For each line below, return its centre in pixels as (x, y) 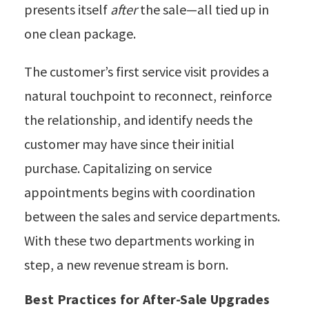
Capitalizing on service (147, 168)
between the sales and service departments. (152, 216)
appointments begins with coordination (140, 192)
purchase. (52, 168)
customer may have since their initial (129, 143)
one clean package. (80, 33)
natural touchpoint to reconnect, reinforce (148, 95)
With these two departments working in (139, 240)
